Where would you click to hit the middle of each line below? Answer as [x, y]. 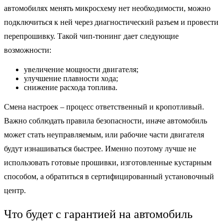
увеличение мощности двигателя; [81, 69]
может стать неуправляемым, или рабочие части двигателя [104, 134]
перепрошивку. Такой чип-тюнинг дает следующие [91, 36]
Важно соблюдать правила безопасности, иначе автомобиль [106, 120]
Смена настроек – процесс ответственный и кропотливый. [104, 107]
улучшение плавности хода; [71, 78]
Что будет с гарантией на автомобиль [98, 214]
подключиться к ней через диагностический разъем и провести [111, 22]
